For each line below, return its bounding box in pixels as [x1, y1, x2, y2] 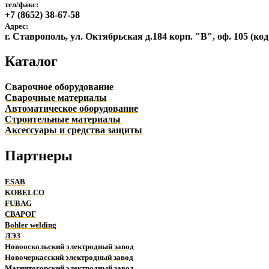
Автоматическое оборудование [5, 103, 138, 114]
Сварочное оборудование [5, 82, 113, 92]
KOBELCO [5, 188, 44, 198]
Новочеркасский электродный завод [5, 253, 133, 262]
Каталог [5, 53, 58, 70]
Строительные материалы [5, 114, 121, 125]
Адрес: [5, 21, 28, 31]
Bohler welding [5, 220, 56, 230]
